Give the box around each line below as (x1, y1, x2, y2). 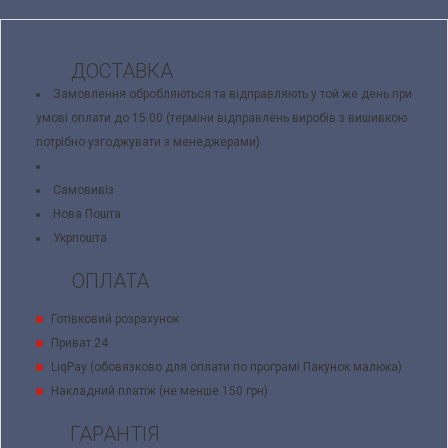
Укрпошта (53, 231, 107, 246)
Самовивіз (53, 183, 114, 198)
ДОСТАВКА (66, 59, 173, 84)
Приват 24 (51, 336, 108, 351)
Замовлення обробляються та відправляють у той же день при (53, 87, 412, 102)
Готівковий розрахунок (51, 312, 179, 327)
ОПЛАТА (67, 269, 149, 294)
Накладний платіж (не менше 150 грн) (51, 384, 268, 399)
